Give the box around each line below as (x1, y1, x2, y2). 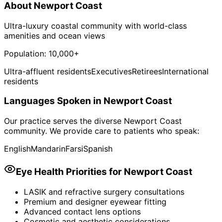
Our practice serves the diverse (4, 116, 124, 126)
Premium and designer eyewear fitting (24, 196, 166, 207)
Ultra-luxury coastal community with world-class (4, 20, 187, 31)
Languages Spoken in (4, 95, 104, 107)
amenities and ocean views (4, 30, 105, 41)
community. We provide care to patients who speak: (4, 126, 199, 136)
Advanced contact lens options (24, 206, 141, 217)
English (4, 144, 31, 154)
